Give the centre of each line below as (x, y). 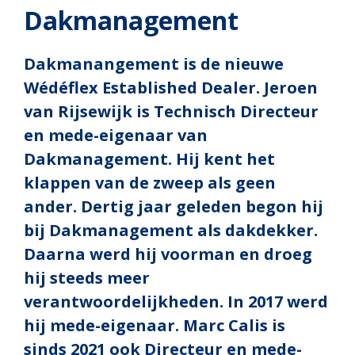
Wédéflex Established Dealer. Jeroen (171, 88)
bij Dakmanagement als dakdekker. (171, 231)
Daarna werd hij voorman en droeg (168, 254)
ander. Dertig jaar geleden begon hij (174, 207)
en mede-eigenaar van (116, 136)
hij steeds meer (87, 278)
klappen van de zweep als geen (150, 183)
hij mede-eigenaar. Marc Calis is (155, 326)
